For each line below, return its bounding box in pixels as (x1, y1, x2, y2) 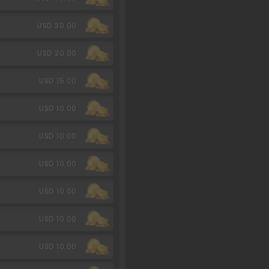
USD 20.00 (37, 47, 77, 58)
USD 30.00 (37, 20, 77, 31)
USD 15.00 (39, 75, 77, 86)
